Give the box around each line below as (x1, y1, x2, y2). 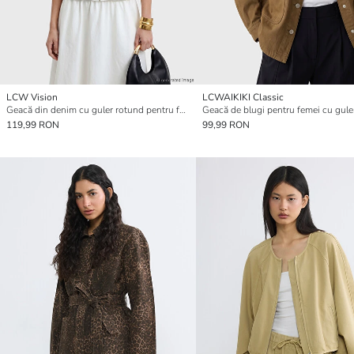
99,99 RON (202, 119, 250, 132)
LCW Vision (6, 91, 58, 104)
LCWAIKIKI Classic (202, 91, 284, 104)
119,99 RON (6, 119, 59, 132)
